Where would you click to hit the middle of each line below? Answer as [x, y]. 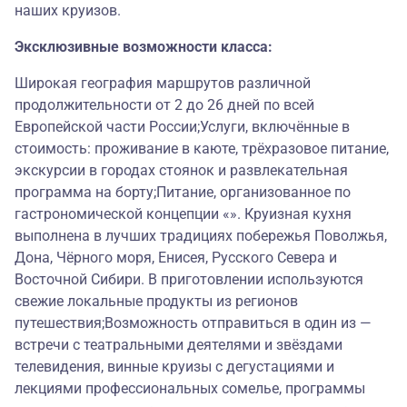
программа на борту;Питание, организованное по [183, 193]
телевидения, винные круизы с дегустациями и [174, 367]
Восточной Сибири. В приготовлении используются [189, 280]
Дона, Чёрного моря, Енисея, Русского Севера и [176, 258]
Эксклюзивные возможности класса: [144, 47]
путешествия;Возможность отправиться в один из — [193, 323]
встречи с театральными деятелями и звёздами [179, 345]
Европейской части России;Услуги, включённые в [182, 127]
